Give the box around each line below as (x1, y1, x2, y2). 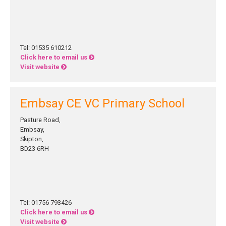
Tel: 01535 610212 (20, 44, 72, 51)
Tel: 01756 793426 (20, 199, 72, 206)
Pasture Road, (20, 116, 61, 124)
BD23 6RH (20, 145, 49, 152)
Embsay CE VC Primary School (20, 96, 185, 110)
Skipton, (20, 135, 43, 143)
